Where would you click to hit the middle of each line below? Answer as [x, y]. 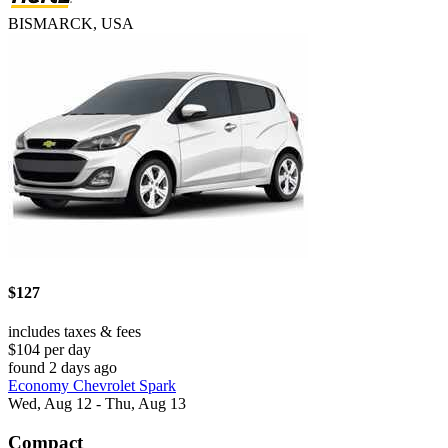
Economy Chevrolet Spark [92, 385]
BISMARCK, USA [71, 24]
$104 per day [49, 349]
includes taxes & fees [74, 331]
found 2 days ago [62, 367]
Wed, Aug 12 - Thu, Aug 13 [97, 403]
